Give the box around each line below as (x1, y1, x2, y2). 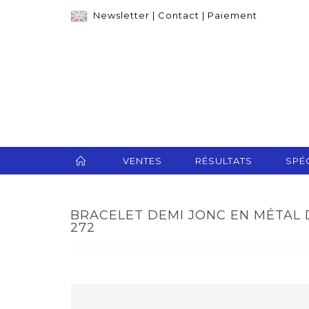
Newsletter (93, 10, 150, 21)
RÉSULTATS (195, 155, 252, 167)
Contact (158, 10, 199, 21)
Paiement (208, 10, 257, 21)
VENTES (123, 155, 162, 167)
